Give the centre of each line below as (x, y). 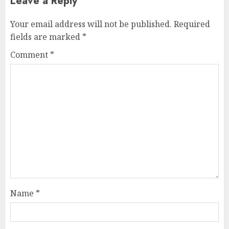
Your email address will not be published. (91, 24)
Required (192, 24)
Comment (30, 55)
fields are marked (46, 37)
